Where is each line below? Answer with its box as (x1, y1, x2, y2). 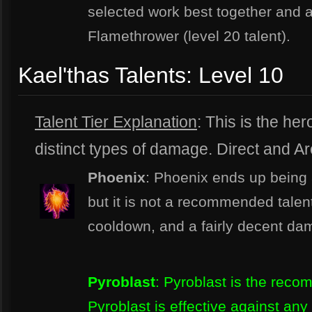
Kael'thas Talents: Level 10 (18, 63, 283, 88)
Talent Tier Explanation (35, 113, 197, 131)
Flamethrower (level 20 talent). (88, 28, 290, 44)
